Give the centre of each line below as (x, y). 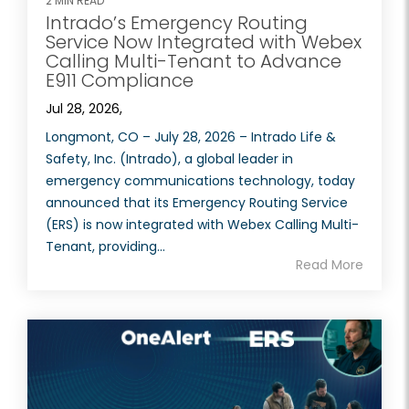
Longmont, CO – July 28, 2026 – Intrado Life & (191, 137)
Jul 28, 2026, (84, 109)
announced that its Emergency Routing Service (197, 203)
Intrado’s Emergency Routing (177, 23)
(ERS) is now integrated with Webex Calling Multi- (202, 225)
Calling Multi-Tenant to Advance (194, 62)
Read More (330, 265)
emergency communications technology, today (200, 181)
